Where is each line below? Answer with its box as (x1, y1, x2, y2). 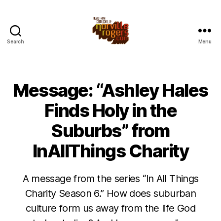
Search (7, 38, 24, 44)
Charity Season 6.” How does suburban (25, 187, 196, 199)
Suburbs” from (51, 120, 170, 142)
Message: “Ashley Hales (13, 79, 208, 101)
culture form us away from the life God (25, 202, 196, 214)
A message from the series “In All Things (22, 173, 199, 184)
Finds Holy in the (44, 100, 177, 121)
